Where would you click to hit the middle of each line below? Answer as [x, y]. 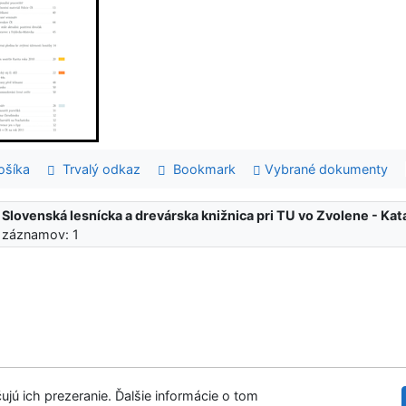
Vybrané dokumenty [325, 169]
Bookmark [200, 169]
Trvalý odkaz [97, 169]
